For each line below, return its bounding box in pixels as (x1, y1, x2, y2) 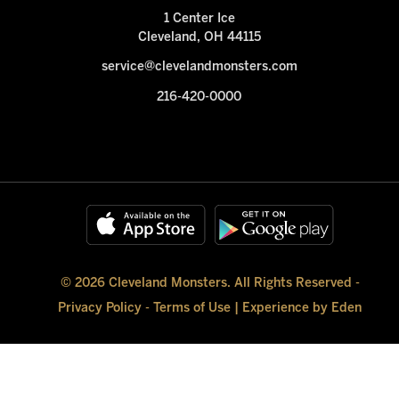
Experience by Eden (242, 302, 362, 314)
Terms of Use (153, 302, 232, 314)
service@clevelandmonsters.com (101, 61, 297, 74)
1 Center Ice (163, 12, 235, 25)
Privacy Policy (58, 302, 142, 314)
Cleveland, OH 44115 (137, 31, 261, 44)
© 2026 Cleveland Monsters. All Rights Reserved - (60, 277, 360, 289)
